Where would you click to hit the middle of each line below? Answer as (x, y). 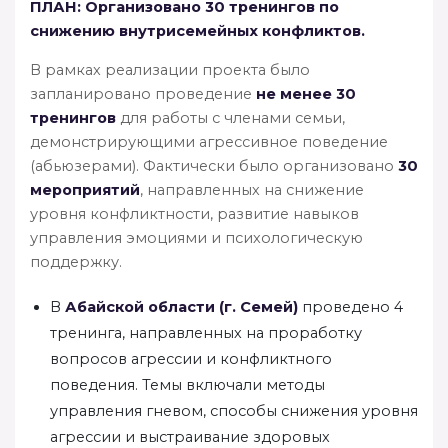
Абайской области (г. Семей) (181, 306)
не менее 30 (306, 93)
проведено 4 (350, 306)
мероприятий (85, 189)
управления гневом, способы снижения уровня (234, 410)
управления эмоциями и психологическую (196, 237)
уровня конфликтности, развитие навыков (194, 213)
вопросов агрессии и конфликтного (191, 358)
